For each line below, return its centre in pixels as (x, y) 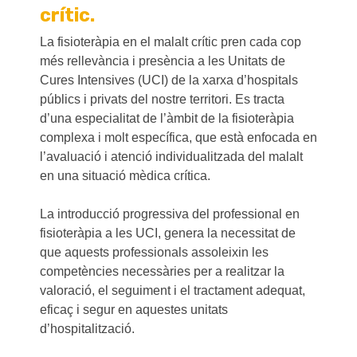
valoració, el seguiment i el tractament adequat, (173, 291)
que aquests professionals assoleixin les (154, 253)
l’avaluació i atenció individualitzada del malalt (171, 157)
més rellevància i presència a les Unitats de (163, 61)
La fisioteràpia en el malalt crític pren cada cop (171, 42)
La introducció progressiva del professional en (170, 214)
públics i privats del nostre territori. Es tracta (162, 100)
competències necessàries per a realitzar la (162, 272)
